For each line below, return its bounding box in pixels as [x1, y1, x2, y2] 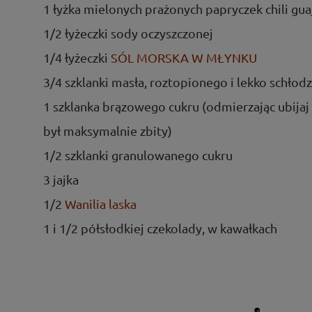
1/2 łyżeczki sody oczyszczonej [43, 25, 213, 40]
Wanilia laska [65, 196, 136, 211]
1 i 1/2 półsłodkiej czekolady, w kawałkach [43, 220, 277, 235]
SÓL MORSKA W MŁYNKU [111, 49, 257, 65]
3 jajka [43, 171, 79, 187]
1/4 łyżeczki [43, 49, 111, 65]
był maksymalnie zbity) [43, 123, 172, 138]
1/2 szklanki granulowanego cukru [43, 147, 233, 162]
